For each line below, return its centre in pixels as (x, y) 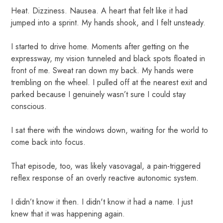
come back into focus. (49, 142)
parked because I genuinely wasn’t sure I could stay (99, 94)
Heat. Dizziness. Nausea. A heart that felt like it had (100, 10)
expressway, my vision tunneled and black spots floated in (108, 58)
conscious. (29, 106)
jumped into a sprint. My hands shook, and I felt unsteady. (109, 22)
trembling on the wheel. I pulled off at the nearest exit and (109, 82)
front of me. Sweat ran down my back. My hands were (103, 70)
